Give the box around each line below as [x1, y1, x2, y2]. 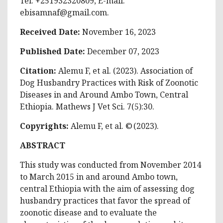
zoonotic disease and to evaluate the [20, 207, 157, 218]
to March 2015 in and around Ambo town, [20, 171, 178, 182]
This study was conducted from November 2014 [20, 159, 201, 170]
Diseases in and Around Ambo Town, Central [20, 89, 188, 100]
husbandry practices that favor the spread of [20, 195, 190, 206]
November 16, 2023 [82, 26, 156, 37]
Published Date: [20, 45, 87, 57]
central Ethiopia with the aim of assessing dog [20, 183, 195, 194]
